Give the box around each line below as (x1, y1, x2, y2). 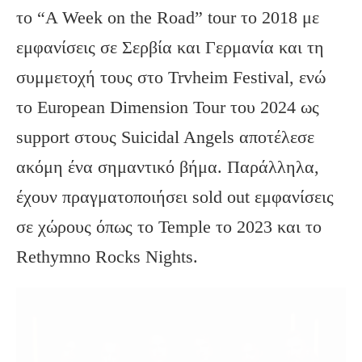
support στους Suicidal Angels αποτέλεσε (16, 126, 314, 147)
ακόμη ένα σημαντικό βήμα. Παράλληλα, (16, 156, 319, 177)
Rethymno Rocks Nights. (16, 246, 198, 267)
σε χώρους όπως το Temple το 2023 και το (16, 216, 322, 237)
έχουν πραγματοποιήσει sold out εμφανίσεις (16, 186, 334, 207)
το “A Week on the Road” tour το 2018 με (16, 6, 319, 27)
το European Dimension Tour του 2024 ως (16, 96, 319, 117)
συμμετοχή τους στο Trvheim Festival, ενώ (16, 66, 326, 87)
